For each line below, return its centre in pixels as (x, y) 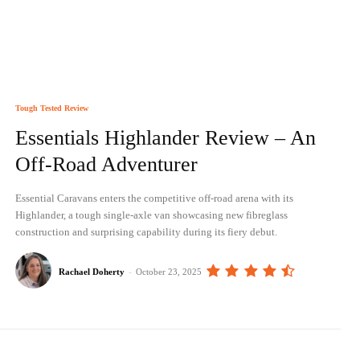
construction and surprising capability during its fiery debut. (146, 231)
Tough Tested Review (51, 108)
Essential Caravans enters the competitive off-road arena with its (154, 198)
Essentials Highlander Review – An (165, 138)
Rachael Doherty (91, 271)
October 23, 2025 (168, 271)
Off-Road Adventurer (106, 165)
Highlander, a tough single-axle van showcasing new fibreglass (151, 215)
